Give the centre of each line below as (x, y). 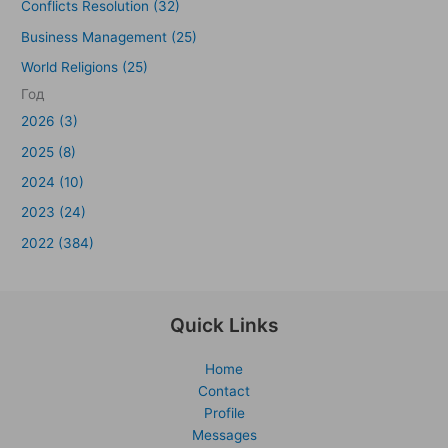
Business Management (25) (109, 36)
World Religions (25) (85, 67)
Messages (224, 435)
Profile (224, 413)
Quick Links (224, 325)
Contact (224, 391)
